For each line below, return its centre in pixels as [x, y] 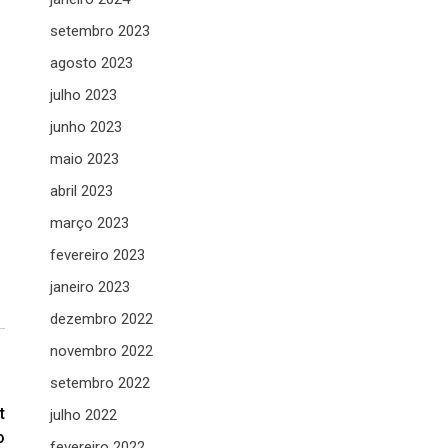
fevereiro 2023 [97, 255]
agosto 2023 [91, 63]
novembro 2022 [101, 351]
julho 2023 [83, 95]
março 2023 [89, 223]
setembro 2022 [100, 383]
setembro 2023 [100, 31]
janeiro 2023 [90, 287]
